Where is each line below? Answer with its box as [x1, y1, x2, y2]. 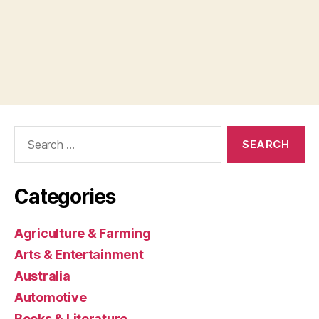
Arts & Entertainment [14, 247, 144, 263]
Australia [14, 268, 70, 284]
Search [8, 125, 48, 141]
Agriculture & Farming [14, 226, 151, 241]
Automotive [14, 290, 87, 305]
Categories [14, 184, 115, 209]
